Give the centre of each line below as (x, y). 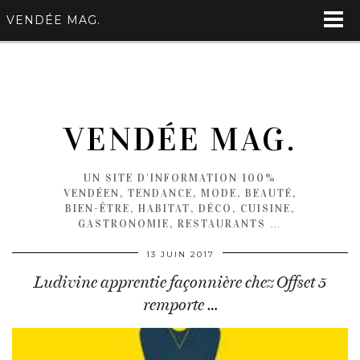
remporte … (180, 305)
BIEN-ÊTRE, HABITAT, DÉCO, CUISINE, (180, 209)
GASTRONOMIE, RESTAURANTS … (180, 224)
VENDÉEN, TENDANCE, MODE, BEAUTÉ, (180, 194)
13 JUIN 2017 (180, 254)
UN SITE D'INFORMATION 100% (180, 178)
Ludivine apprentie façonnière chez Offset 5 (180, 282)
